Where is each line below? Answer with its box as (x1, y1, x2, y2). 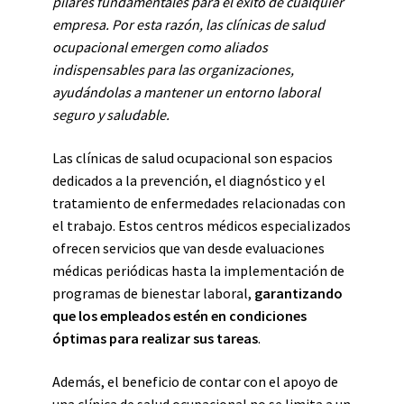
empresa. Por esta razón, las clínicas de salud (52, 15, 325, 33)
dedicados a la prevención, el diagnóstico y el (52, 171, 326, 189)
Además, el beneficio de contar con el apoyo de (52, 372, 338, 390)
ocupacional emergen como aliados (52, 38, 268, 56)
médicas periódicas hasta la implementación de (52, 262, 344, 280)
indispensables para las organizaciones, (52, 60, 294, 78)
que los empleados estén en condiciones (52, 307, 307, 325)
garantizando (254, 284, 343, 302)
